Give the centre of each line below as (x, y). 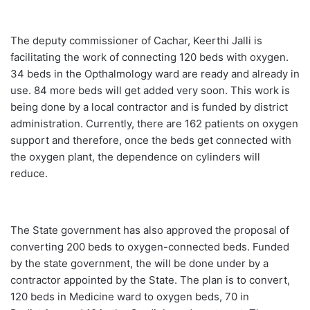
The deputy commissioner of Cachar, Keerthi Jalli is (136, 40)
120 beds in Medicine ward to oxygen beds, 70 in (130, 296)
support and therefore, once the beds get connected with (151, 140)
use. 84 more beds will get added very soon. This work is (150, 90)
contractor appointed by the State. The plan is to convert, (150, 280)
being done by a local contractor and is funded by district (149, 107)
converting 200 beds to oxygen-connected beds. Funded (150, 246)
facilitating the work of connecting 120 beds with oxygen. (149, 57)
